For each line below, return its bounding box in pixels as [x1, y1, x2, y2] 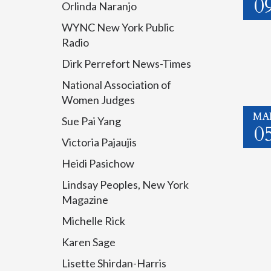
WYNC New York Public [62, 21, 174, 34]
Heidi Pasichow [62, 157, 134, 170]
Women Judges [62, 93, 135, 106]
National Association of [62, 78, 171, 91]
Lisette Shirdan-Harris [62, 256, 166, 270]
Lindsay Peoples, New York [62, 178, 189, 191]
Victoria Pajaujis [62, 135, 137, 149]
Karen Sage [62, 235, 116, 249]
